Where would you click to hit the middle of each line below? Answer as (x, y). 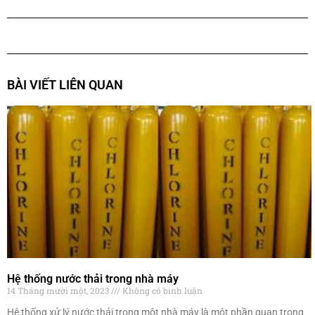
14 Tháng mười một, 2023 (59, 290)
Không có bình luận (161, 290)
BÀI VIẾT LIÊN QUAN (65, 85)
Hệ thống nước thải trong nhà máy (93, 278)
